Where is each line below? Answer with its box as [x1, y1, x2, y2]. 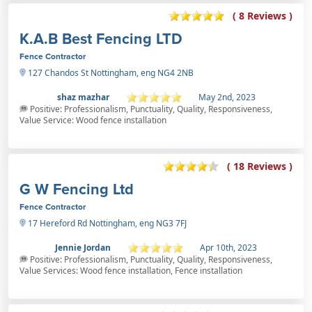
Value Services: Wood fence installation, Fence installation [19, 264, 242, 276]
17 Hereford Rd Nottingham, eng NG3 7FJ [26, 217, 187, 229]
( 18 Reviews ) [227, 159, 292, 173]
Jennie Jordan [55, 241, 111, 253]
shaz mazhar [56, 91, 109, 103]
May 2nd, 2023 [198, 91, 256, 103]
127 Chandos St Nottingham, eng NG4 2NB [26, 66, 194, 79]
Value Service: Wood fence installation [19, 114, 166, 126]
